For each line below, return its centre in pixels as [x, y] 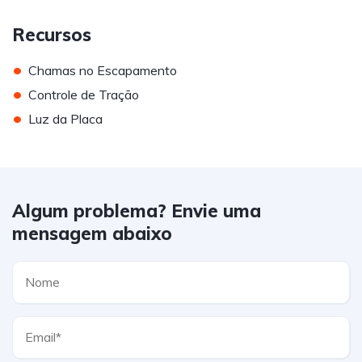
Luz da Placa [65, 118]
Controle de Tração [84, 94]
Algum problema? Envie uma [137, 210]
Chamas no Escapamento [103, 70]
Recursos [52, 34]
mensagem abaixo [92, 233]
